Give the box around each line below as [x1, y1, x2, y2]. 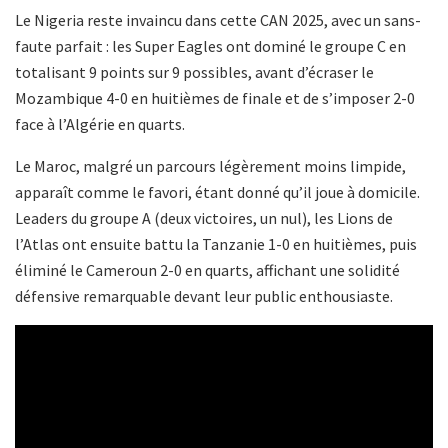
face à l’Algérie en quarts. [15, 113, 185, 134]
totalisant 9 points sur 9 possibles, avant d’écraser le [15, 61, 374, 82]
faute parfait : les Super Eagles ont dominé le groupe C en [15, 35, 406, 56]
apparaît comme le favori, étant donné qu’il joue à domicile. [15, 181, 420, 202]
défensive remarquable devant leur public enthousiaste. [15, 285, 393, 306]
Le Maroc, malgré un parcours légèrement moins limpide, [15, 155, 406, 176]
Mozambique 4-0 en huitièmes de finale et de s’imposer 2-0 [15, 87, 415, 108]
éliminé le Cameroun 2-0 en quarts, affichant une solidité [15, 259, 400, 280]
